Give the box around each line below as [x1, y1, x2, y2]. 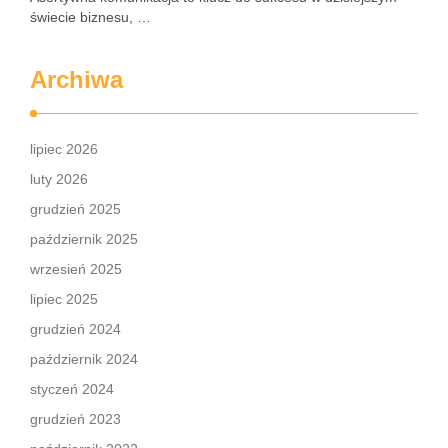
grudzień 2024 [30, 320, 121, 337]
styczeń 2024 [30, 380, 114, 397]
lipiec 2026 [30, 140, 98, 157]
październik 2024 [30, 350, 138, 367]
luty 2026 [30, 170, 88, 187]
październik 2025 [30, 230, 138, 247]
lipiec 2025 [30, 290, 98, 307]
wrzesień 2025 [30, 260, 122, 277]
